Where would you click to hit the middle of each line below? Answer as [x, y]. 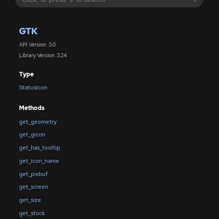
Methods [32, 108]
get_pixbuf [33, 174]
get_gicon [32, 135]
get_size [30, 200]
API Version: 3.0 [37, 44]
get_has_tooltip [39, 148]
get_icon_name [39, 161]
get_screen [33, 187]
